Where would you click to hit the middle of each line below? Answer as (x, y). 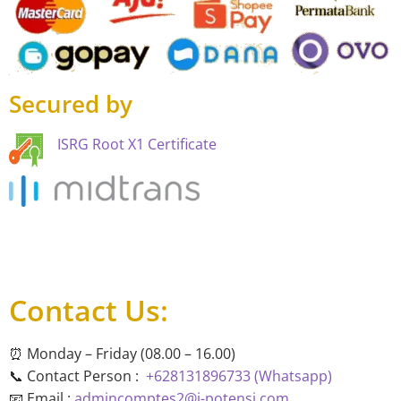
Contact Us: (89, 311)
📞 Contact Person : (77, 376)
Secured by (71, 103)
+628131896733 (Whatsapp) (239, 376)
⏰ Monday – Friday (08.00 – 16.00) (122, 354)
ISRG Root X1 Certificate (137, 144)
